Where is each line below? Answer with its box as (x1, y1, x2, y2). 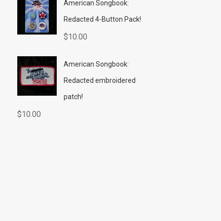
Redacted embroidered (63, 76, 136, 84)
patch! (63, 92, 83, 101)
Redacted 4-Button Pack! (63, 15, 141, 23)
